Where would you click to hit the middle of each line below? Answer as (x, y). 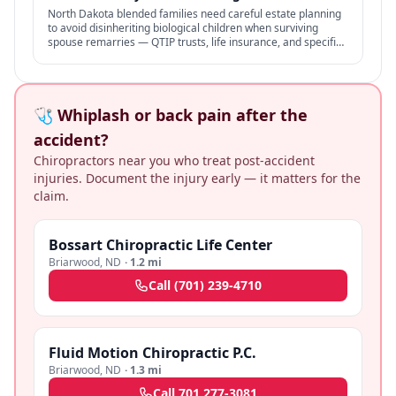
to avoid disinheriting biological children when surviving (183, 28)
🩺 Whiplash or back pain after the (171, 115)
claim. (51, 196)
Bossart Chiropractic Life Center (160, 245)
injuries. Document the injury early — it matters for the (197, 178)
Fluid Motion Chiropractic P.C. (152, 353)
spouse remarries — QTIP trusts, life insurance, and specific (194, 42)
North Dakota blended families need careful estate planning (194, 14)
